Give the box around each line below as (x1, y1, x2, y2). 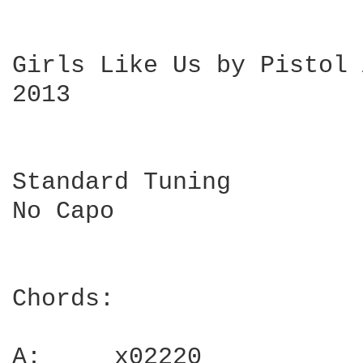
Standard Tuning (12, 169, 231, 196)
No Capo (12, 198, 114, 225)
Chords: (12, 285, 114, 313)
